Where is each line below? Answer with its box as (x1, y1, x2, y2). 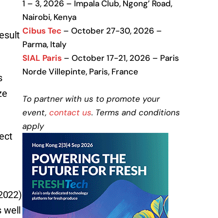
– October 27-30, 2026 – (63, 25, 162, 36)
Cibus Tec (22, 25, 61, 36)
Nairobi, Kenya (22, 12, 76, 22)
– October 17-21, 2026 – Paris (62, 53, 179, 63)
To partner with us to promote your (22, 93, 160, 104)
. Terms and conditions (91, 107, 180, 118)
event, (22, 107, 49, 118)
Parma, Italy (22, 39, 67, 50)
